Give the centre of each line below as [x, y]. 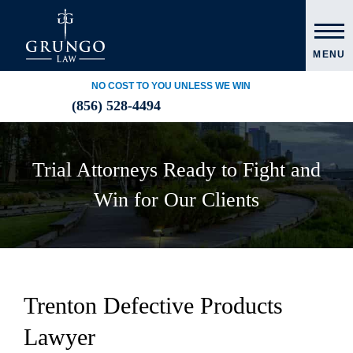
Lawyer [59, 337]
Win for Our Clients [176, 200]
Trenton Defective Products [153, 305]
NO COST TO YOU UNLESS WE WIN [171, 86]
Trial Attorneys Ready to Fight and [176, 170]
